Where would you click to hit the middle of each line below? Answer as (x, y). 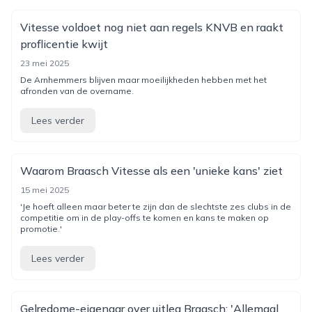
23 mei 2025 (45, 63)
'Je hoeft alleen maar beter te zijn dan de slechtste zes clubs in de (156, 206)
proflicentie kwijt (64, 44)
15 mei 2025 (45, 190)
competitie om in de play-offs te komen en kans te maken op (145, 218)
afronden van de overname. (77, 91)
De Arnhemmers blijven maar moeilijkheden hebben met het (143, 80)
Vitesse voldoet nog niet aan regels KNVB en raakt (152, 27)
